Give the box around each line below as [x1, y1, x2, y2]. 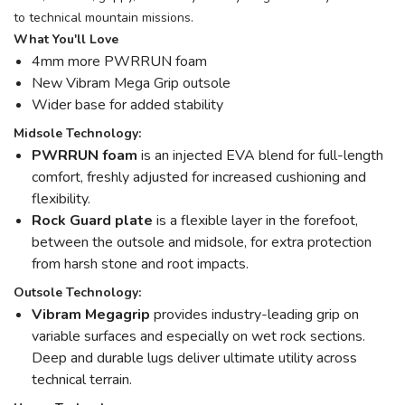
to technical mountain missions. [14, 9, 193, 26]
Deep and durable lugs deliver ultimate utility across [32, 348, 357, 368]
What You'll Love [14, 31, 118, 48]
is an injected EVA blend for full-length [141, 146, 383, 165]
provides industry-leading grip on [154, 305, 359, 325]
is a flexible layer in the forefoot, [156, 211, 358, 231]
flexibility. [32, 189, 90, 209]
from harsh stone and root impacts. [32, 254, 249, 274]
